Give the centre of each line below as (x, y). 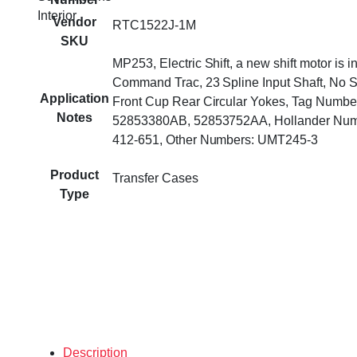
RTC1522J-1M (154, 25)
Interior (57, 16)
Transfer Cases (155, 178)
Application (75, 98)
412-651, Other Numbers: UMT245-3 (216, 139)
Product (75, 175)
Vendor (75, 22)
